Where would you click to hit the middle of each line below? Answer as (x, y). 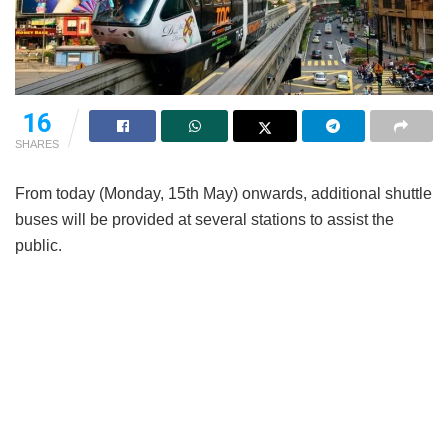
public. (38, 245)
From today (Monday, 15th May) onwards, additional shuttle (223, 193)
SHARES (37, 143)
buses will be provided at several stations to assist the (204, 219)
